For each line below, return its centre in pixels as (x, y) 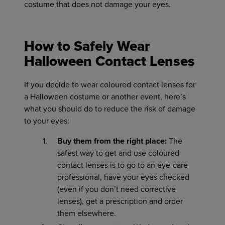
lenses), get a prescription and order (120, 201)
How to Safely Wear (87, 46)
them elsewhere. (87, 213)
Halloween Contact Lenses (109, 61)
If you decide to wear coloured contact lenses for (110, 85)
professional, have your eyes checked (123, 177)
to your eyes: (47, 121)
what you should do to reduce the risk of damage (110, 109)
